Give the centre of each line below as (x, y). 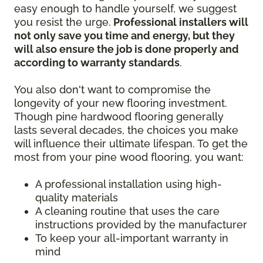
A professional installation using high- (129, 184)
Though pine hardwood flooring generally (119, 117)
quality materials (78, 198)
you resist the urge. (63, 22)
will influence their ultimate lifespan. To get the (131, 144)
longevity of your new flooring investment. (121, 103)
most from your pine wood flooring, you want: (129, 157)
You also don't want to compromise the (112, 90)
